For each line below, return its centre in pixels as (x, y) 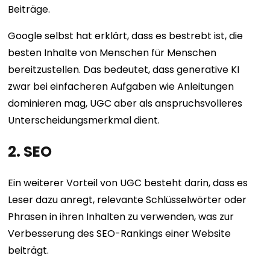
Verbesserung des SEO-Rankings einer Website (120, 233)
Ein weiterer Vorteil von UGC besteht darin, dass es (128, 183)
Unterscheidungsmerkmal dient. (84, 120)
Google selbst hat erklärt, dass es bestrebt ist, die (126, 36)
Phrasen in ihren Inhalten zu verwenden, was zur (121, 216)
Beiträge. (29, 9)
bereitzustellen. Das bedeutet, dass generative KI (124, 69)
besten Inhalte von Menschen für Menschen (112, 52)
